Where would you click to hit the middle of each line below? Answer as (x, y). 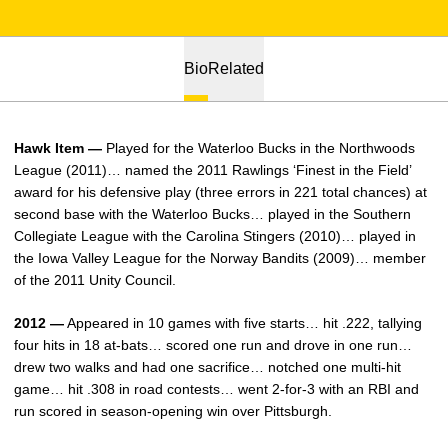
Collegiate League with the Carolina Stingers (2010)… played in (215, 236)
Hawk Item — (60, 148)
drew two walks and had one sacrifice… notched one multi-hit (207, 367)
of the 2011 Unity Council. (95, 280)
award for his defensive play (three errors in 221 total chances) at (220, 192)
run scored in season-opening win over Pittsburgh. (173, 411)
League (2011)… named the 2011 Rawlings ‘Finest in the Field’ (212, 170)
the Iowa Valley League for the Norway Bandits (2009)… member (220, 258)
